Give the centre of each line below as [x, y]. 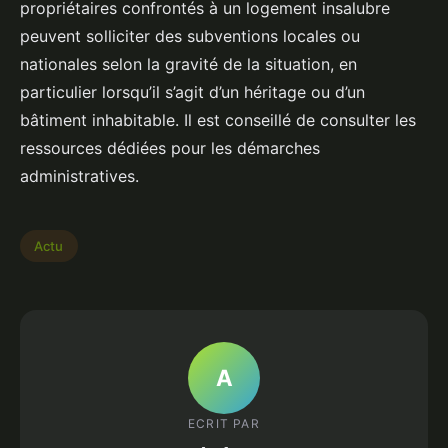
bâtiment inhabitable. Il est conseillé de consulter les [218, 120]
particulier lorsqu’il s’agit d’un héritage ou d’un [192, 92]
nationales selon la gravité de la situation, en [188, 64]
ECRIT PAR [224, 423]
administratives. [79, 176]
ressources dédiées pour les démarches [170, 148]
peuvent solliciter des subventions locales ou [190, 36]
